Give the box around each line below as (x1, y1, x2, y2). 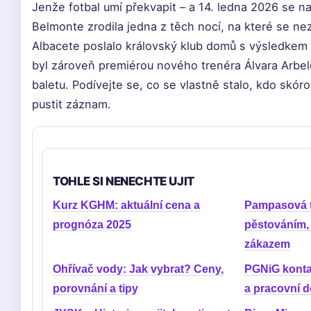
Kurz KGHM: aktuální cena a (53, 199, 200, 211)
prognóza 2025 (53, 219, 131, 230)
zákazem (244, 238, 290, 250)
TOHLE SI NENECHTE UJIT (53, 174, 194, 188)
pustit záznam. (32, 97, 111, 111)
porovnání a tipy (53, 283, 138, 294)
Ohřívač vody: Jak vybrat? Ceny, (53, 263, 224, 275)
